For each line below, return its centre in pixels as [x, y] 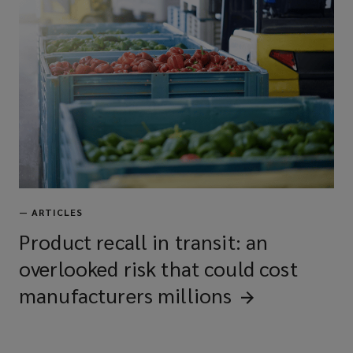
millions [195, 295]
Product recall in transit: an [144, 242]
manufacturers [86, 295]
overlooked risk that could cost [158, 268]
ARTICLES [57, 212]
